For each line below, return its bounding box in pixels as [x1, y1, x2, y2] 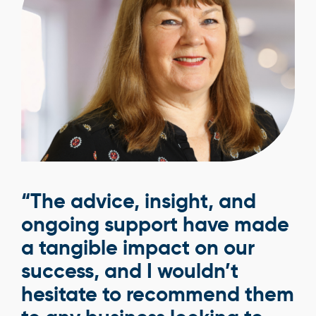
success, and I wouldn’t [21, 258, 238, 284]
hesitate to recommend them [21, 281, 294, 307]
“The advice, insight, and [21, 188, 256, 214]
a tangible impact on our [21, 235, 255, 260]
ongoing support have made [21, 212, 289, 237]
